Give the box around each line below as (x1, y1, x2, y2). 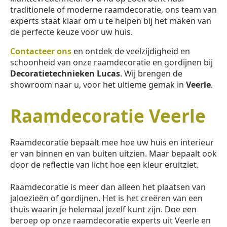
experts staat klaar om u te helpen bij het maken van (10, 15, 211, 26)
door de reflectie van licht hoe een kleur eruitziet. (10, 159, 199, 170)
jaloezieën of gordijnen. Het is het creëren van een (10, 192, 203, 204)
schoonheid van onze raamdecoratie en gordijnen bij (10, 56, 213, 68)
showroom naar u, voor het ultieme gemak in (10, 79, 186, 90)
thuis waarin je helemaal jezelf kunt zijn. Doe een (10, 203, 197, 215)
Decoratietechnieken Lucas (10, 67, 120, 79)
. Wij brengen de (120, 67, 182, 79)
